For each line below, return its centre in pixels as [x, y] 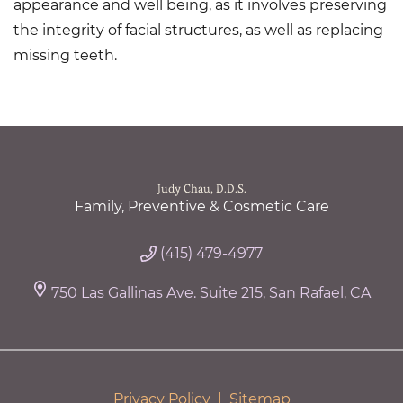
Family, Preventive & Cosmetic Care [201, 207]
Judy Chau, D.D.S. [201, 189]
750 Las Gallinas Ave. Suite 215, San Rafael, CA [211, 293]
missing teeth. [65, 56]
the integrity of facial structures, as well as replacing [198, 31]
